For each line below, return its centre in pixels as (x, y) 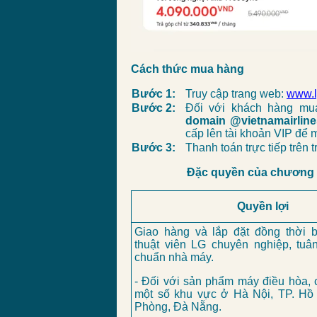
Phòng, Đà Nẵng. (178, 307)
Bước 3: (154, 148)
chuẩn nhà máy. (174, 257)
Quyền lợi (263, 206)
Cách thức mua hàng (188, 69)
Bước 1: (154, 94)
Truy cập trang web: (236, 94)
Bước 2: (154, 108)
